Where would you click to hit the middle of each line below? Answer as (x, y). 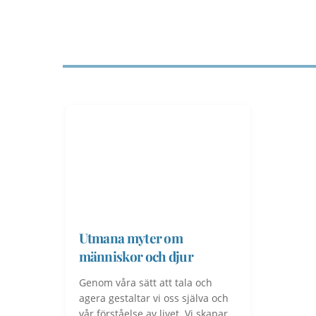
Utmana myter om (131, 237)
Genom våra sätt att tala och (145, 282)
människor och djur (136, 256)
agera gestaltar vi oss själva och (153, 298)
